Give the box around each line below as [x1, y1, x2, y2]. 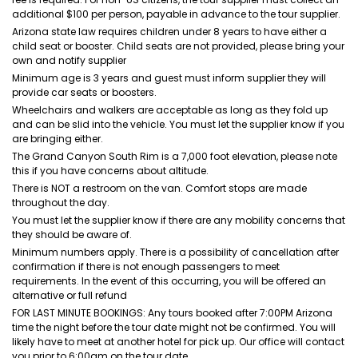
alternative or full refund [12, 288, 127, 302]
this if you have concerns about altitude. [12, 164, 209, 177]
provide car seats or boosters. [12, 86, 157, 99]
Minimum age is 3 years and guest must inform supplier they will [12, 71, 326, 85]
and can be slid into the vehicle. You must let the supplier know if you [12, 117, 344, 131]
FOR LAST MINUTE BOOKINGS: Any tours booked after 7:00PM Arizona [12, 306, 332, 320]
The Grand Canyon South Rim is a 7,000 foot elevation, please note [12, 149, 337, 163]
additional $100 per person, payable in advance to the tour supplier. [12, 7, 340, 21]
